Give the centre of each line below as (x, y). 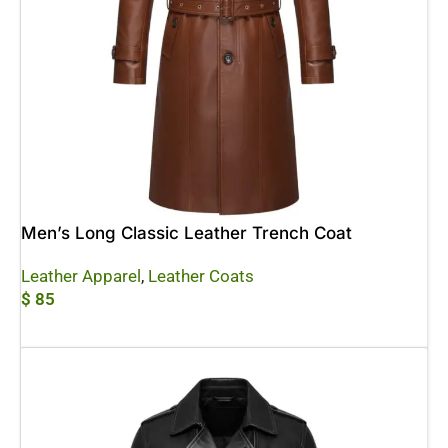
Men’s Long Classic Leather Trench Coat (186, 233)
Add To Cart (63, 329)
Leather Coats (201, 276)
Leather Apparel (81, 276)
